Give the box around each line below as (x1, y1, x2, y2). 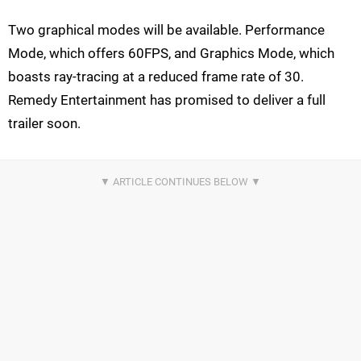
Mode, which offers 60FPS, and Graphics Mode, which (8, 45, 334, 62)
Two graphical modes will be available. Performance (8, 22, 325, 39)
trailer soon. (8, 115, 81, 132)
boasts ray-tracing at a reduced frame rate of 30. (8, 68, 304, 85)
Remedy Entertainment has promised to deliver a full (8, 92, 326, 109)
